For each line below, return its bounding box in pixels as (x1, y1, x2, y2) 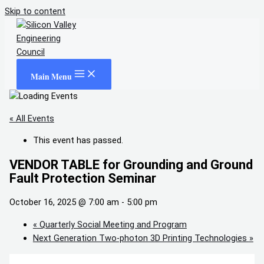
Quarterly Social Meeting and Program (37, 219, 187, 230)
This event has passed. (32, 135, 123, 146)
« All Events (9, 113, 54, 124)
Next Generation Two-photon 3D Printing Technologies (32, 233, 249, 244)
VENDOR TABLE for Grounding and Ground (9, 157, 253, 173)
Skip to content (5, 6, 65, 16)
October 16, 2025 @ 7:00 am (9, 197, 119, 208)
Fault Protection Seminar (9, 171, 156, 186)
